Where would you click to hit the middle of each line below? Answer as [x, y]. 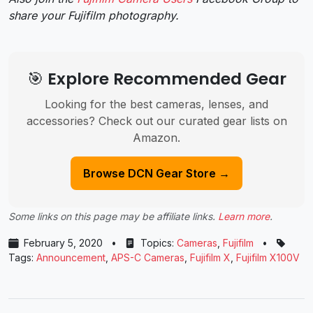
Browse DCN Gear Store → [156, 174]
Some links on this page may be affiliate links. [113, 217]
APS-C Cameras [148, 258]
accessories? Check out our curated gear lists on [156, 121]
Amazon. [156, 138]
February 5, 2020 [63, 243]
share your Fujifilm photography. [94, 16]
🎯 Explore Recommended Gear [156, 79]
